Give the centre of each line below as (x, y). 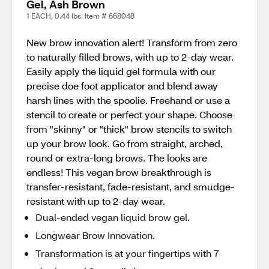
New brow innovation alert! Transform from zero (132, 42)
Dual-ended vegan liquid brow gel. (113, 217)
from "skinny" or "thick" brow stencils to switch (129, 129)
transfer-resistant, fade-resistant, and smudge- (131, 186)
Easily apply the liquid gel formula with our (121, 71)
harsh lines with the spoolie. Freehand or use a (128, 100)
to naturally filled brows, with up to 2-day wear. (130, 57)
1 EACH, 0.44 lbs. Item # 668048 (80, 16)
